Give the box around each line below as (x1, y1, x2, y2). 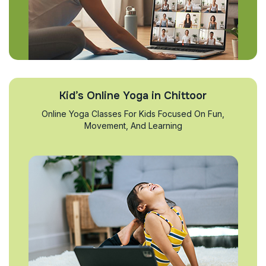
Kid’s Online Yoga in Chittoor (59, 89, 207, 102)
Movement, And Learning (84, 121, 182, 131)
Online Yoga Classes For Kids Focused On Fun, (42, 109, 224, 119)
